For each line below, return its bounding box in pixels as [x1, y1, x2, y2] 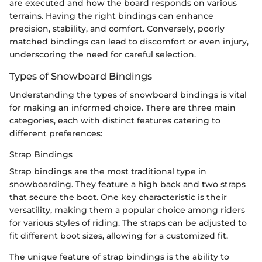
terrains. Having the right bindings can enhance [9, 10, 213, 21]
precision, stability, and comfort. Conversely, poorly [9, 23, 225, 34]
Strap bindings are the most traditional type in [9, 166, 206, 177]
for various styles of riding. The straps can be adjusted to [9, 218, 247, 229]
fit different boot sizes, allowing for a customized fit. [9, 230, 228, 242]
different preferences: [9, 128, 102, 139]
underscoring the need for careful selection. [9, 49, 196, 60]
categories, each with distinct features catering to [9, 115, 220, 126]
